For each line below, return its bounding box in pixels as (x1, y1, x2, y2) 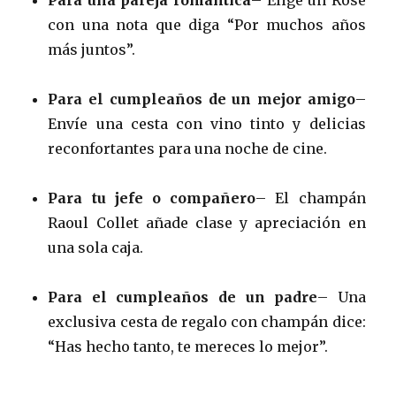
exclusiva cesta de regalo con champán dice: (48, 312, 366, 331)
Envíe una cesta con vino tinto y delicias (48, 114, 366, 133)
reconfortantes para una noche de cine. (48, 139, 328, 157)
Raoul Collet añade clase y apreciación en (48, 213, 366, 232)
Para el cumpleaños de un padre (48, 287, 318, 306)
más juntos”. (48, 40, 136, 58)
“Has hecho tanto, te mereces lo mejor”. (48, 337, 329, 355)
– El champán (255, 188, 366, 207)
